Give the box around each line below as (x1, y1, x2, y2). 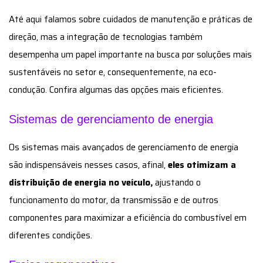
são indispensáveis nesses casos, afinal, (9, 157, 168, 172)
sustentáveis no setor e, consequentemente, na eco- (9, 65, 217, 79)
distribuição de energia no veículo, (9, 175, 153, 190)
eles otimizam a (168, 157, 236, 172)
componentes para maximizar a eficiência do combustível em (9, 210, 247, 225)
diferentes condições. (9, 228, 92, 242)
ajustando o (153, 175, 201, 190)
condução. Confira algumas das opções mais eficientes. (9, 82, 223, 97)
